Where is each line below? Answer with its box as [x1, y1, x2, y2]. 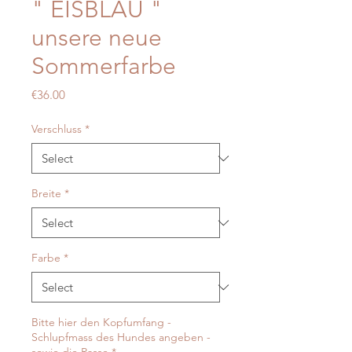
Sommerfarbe [31, 52, 176, 81]
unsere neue [31, 24, 162, 53]
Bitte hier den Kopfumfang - [31, 315, 171, 330]
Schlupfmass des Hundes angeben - [31, 330, 211, 345]
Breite [31, 186, 61, 201]
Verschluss [31, 122, 82, 137]
